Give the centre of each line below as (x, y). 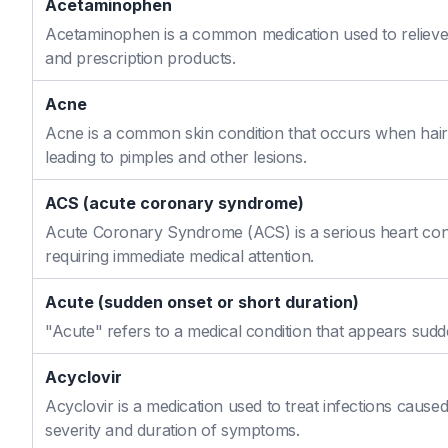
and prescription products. (140, 58)
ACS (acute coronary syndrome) (174, 203)
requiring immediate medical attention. (179, 256)
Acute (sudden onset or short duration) (202, 302)
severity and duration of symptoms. (172, 430)
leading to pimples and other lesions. (176, 157)
